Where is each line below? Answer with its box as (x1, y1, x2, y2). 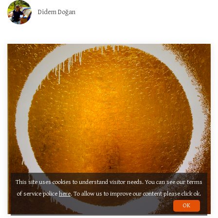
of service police (17, 190, 59, 198)
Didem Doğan (38, 8, 75, 16)
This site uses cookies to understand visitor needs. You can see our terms (16, 179, 202, 186)
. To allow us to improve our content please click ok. (71, 190, 201, 198)
